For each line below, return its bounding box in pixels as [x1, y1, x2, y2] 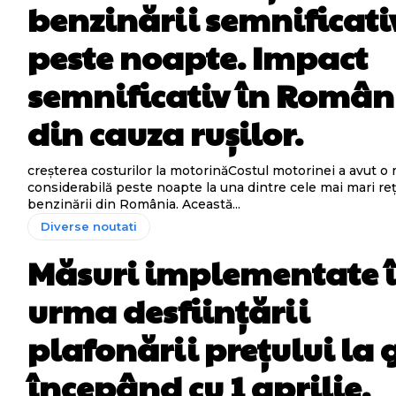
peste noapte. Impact [27, 34, 369, 79]
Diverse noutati [41, 219, 138, 233]
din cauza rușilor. [27, 110, 304, 155]
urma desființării [27, 288, 310, 332]
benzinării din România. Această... [27, 196, 241, 212]
